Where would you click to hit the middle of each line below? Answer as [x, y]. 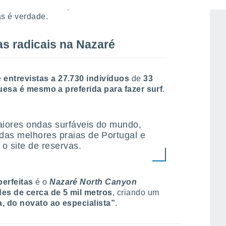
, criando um [136, 192]
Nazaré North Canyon [93, 182]
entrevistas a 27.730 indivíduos [67, 78]
